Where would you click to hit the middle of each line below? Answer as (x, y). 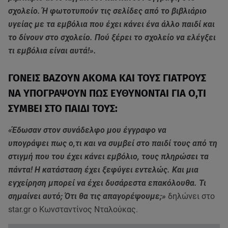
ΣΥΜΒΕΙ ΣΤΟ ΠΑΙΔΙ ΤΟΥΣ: (63, 109)
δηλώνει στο (191, 196)
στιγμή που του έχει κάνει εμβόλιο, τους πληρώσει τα (108, 157)
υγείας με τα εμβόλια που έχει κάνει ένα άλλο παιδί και (111, 24)
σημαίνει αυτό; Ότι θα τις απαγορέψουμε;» (88, 196)
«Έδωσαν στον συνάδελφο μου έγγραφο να (87, 130)
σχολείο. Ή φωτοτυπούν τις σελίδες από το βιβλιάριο (107, 11)
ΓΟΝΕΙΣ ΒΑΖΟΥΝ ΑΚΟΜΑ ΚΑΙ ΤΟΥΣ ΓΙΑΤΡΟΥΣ (107, 78)
